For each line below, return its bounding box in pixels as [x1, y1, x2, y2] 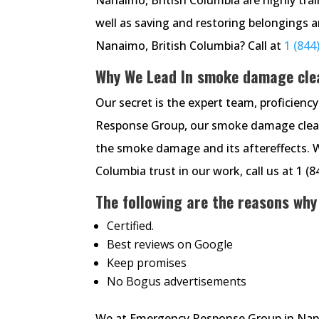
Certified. [107, 217, 155, 234]
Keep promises [107, 254, 187, 271]
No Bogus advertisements [107, 273, 247, 289]
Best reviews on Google [107, 236, 234, 252]
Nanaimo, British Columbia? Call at [95, 37, 285, 53]
